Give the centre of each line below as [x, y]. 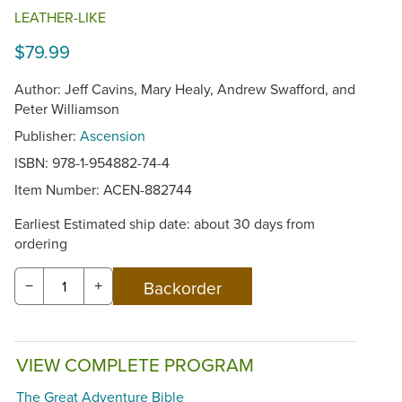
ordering [41, 244]
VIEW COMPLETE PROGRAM [135, 364]
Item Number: [59, 190]
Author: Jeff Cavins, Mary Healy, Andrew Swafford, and [185, 89]
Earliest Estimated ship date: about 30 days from [165, 224]
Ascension [113, 136]
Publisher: [47, 136]
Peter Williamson [67, 109]
